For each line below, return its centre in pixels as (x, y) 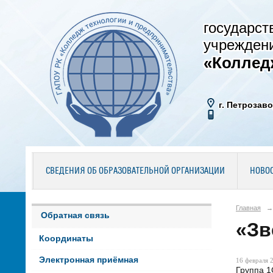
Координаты (66, 239)
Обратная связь (75, 215)
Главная (248, 207)
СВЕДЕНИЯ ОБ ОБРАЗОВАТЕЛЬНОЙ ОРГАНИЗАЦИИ (135, 171)
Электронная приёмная (88, 260)
